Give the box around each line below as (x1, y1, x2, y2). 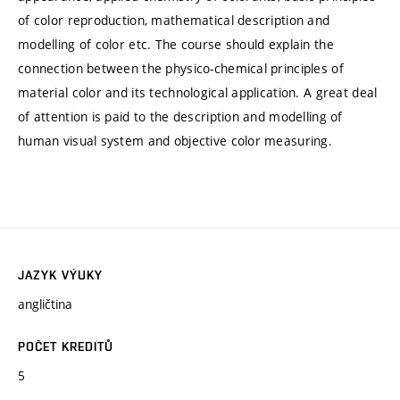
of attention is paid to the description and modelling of (18, 107, 343, 125)
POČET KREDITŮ (18, 339, 114, 354)
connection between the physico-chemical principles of (18, 59, 344, 77)
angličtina (18, 296, 72, 313)
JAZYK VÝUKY (18, 268, 104, 283)
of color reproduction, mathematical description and (18, 11, 330, 29)
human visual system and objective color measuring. (18, 131, 332, 149)
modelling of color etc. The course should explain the (18, 35, 334, 53)
